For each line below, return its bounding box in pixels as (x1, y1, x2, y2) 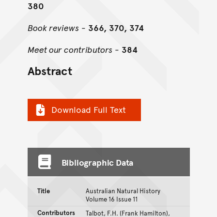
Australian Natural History (85, 186, 160, 195)
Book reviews (27, 21, 79, 34)
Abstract (27, 62, 72, 79)
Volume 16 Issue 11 (85, 194, 138, 203)
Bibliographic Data (61, 155, 134, 168)
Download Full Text (51, 103, 126, 116)
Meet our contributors (27, 43, 112, 56)
